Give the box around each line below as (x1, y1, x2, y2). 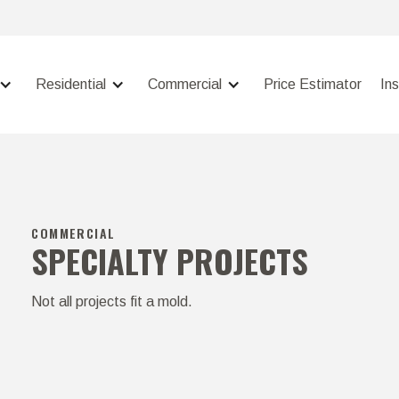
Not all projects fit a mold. (31, 294, 193, 309)
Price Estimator (264, 77, 362, 92)
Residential (36, 77, 106, 92)
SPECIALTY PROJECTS (31, 237, 309, 284)
